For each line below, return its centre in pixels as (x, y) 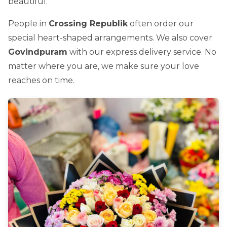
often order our (161, 24)
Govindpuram (38, 52)
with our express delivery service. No (142, 52)
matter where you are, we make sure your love (104, 66)
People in (28, 24)
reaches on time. (41, 81)
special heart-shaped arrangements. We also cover (110, 38)
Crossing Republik (88, 24)
